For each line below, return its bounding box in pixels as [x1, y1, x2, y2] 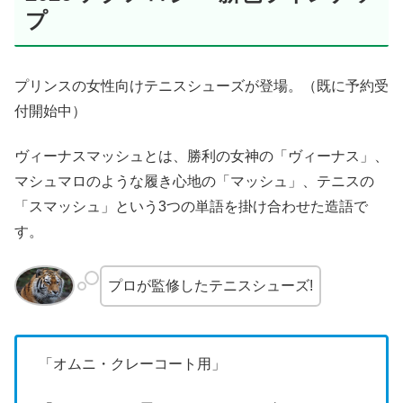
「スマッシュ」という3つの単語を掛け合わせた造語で [14, 199, 368, 215]
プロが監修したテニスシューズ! [107, 277, 313, 293]
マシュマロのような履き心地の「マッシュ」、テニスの [14, 174, 374, 190]
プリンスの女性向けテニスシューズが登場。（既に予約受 [14, 78, 389, 94]
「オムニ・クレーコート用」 [39, 355, 226, 372]
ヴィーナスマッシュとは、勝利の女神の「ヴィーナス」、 [14, 148, 389, 165]
